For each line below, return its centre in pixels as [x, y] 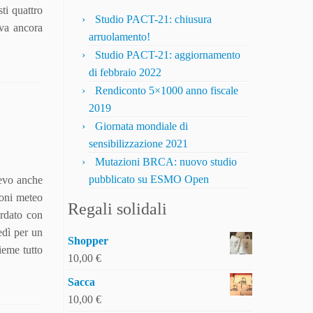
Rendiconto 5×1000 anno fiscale [167, 91]
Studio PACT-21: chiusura [153, 20]
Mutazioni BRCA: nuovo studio [166, 162]
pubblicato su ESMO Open [149, 180]
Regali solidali [117, 209]
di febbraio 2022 [125, 73]
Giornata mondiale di [141, 126]
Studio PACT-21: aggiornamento [168, 55]
